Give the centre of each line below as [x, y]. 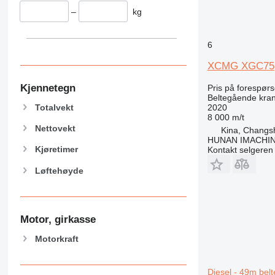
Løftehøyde [59, 170]
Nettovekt [55, 129]
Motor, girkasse [58, 219]
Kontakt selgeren [240, 149]
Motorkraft [56, 238]
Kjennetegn [48, 88]
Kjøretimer [56, 149]
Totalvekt [54, 107]
